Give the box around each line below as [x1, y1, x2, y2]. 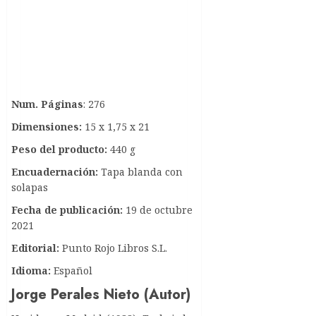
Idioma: [11, 264, 51, 278]
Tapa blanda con [101, 165, 183, 179]
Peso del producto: [11, 142, 107, 157]
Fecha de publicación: [11, 203, 123, 217]
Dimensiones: [11, 120, 82, 134]
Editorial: [11, 241, 62, 255]
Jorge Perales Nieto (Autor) [11, 284, 190, 305]
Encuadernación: [11, 165, 101, 179]
